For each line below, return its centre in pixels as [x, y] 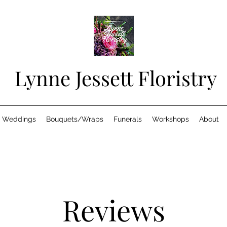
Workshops [170, 119]
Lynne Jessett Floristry [116, 78]
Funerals [127, 119]
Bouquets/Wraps [74, 119]
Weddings [19, 119]
